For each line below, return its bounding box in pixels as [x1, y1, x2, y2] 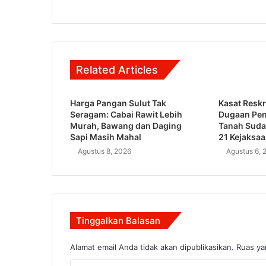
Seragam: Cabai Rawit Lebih [70, 109, 182, 119]
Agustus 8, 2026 [78, 146, 131, 156]
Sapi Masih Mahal [70, 131, 141, 142]
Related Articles [76, 63, 158, 76]
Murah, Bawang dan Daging [70, 120, 182, 131]
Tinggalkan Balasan [76, 214, 160, 226]
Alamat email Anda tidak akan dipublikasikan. [70, 242, 234, 252]
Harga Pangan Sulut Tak [70, 97, 166, 108]
